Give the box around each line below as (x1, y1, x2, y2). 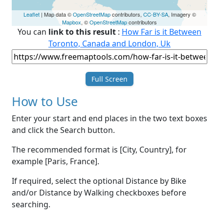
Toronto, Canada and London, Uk (48, 38, 171, 49)
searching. (12, 199, 50, 210)
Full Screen (89, 74, 130, 84)
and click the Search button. (12, 125, 115, 136)
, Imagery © (168, 10, 196, 19)
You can (18, 26, 48, 38)
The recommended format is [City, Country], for (12, 144, 187, 155)
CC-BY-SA (143, 10, 168, 19)
